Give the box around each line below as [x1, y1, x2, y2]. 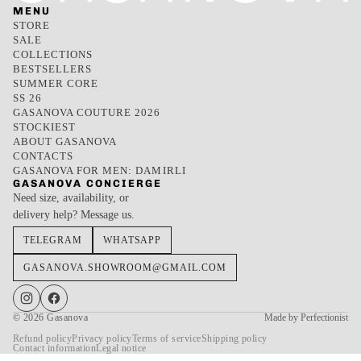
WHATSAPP [102, 234, 162, 247]
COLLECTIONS [13, 49, 93, 61]
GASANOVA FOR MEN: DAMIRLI [13, 165, 186, 177]
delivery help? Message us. [13, 209, 135, 222]
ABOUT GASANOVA [13, 136, 118, 148]
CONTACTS [13, 151, 74, 163]
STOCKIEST [13, 122, 77, 134]
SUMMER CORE [13, 78, 99, 90]
